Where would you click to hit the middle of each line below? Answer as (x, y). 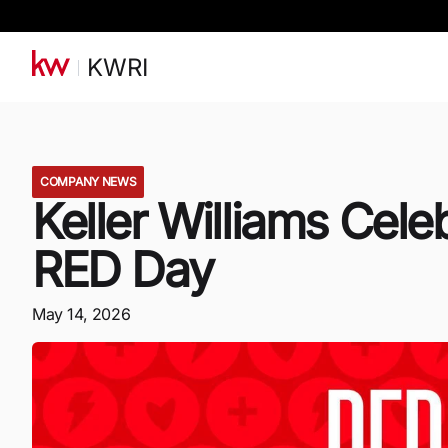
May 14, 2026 (81, 314)
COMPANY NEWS (88, 181)
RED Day (122, 269)
